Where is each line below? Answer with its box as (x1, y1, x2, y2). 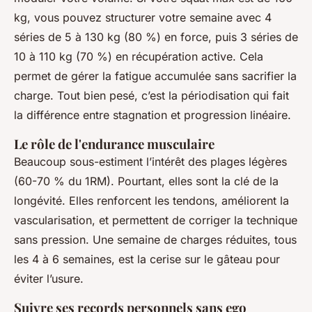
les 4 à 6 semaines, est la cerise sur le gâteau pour (14, 252, 280, 267)
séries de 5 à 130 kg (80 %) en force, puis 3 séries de (14, 30, 298, 45)
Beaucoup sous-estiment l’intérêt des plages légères (14, 155, 287, 169)
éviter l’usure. (14, 272, 84, 286)
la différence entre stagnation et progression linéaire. (14, 108, 291, 123)
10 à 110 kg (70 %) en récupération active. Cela (14, 49, 263, 64)
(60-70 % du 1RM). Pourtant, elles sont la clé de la (14, 174, 279, 189)
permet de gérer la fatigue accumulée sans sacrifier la (14, 69, 297, 84)
